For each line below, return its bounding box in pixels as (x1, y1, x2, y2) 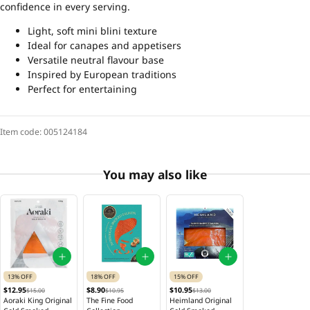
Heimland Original (170, 295, 232, 305)
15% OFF (174, 272, 199, 281)
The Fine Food (86, 295, 133, 305)
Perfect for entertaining (28, 82, 137, 95)
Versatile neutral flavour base (28, 53, 164, 66)
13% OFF (8, 272, 33, 281)
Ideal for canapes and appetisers (28, 38, 181, 52)
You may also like (103, 165, 207, 183)
